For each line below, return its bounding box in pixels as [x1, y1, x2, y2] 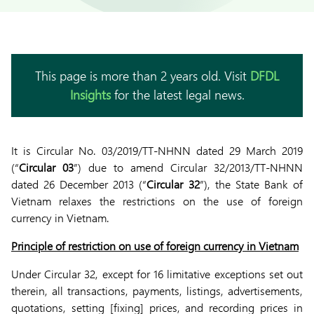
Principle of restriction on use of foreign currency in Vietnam [11, 238, 299, 253]
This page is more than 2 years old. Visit [35, 67, 250, 84]
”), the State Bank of [199, 177, 303, 191]
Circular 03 [19, 160, 74, 175]
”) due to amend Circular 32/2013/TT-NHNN [74, 160, 303, 175]
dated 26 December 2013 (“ [11, 177, 147, 191]
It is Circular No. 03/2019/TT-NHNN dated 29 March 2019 [11, 143, 303, 158]
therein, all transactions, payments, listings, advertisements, [11, 283, 303, 298]
